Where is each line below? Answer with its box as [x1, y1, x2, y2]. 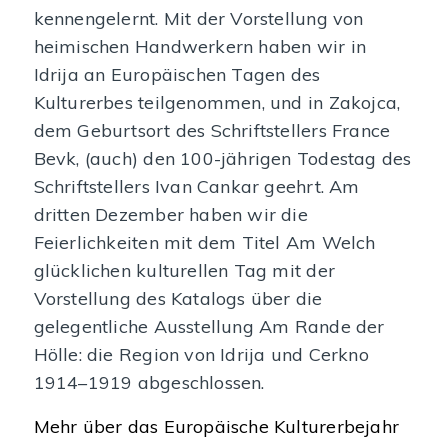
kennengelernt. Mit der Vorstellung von [33, 7, 364, 31]
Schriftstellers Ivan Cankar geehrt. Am [33, 175, 360, 199]
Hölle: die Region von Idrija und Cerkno [33, 343, 369, 367]
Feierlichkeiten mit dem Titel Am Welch [33, 231, 376, 255]
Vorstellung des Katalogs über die [33, 287, 323, 311]
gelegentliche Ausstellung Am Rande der [33, 315, 385, 339]
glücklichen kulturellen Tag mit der [33, 259, 335, 283]
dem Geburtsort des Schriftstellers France [33, 119, 391, 143]
